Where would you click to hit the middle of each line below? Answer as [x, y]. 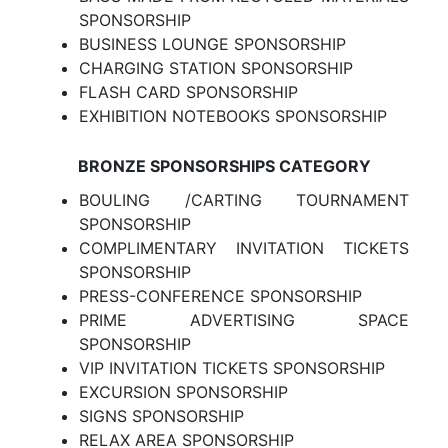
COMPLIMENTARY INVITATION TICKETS [244, 248]
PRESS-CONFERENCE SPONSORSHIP [220, 296]
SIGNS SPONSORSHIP [161, 416]
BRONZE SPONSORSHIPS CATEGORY [224, 166]
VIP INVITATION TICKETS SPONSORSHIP [232, 368]
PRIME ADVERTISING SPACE [244, 320]
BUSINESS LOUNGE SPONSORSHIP [212, 44]
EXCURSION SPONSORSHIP [183, 392]
